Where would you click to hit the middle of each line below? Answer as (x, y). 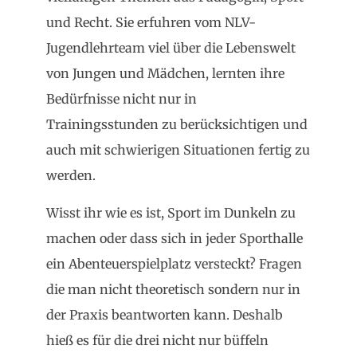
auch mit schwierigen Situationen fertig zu (178, 150)
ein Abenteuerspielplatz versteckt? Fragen (174, 263)
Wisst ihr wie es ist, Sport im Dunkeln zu (171, 212)
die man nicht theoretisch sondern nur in (173, 289)
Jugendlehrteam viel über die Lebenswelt (171, 48)
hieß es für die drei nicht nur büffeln (157, 340)
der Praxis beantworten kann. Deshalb (165, 314)
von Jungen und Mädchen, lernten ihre (165, 74)
